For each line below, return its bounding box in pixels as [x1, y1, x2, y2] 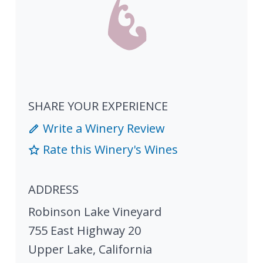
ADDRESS [28, 181, 79, 198]
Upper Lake [28, 241, 93, 258]
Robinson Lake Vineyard [28, 204, 161, 220]
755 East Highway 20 [28, 222, 141, 239]
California [99, 241, 152, 258]
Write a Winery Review [40, 120, 165, 137]
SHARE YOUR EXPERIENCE [28, 98, 168, 114]
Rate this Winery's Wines [40, 141, 178, 158]
